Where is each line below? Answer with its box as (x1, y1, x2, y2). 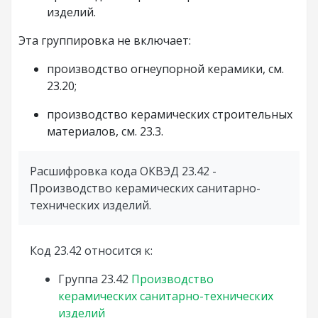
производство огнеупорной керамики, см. (47, 61, 284, 77)
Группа (58, 271, 98, 287)
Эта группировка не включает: (18, 33, 191, 48)
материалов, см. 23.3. (47, 124, 163, 139)
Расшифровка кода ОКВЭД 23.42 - (30, 163, 216, 179)
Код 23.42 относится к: (30, 243, 153, 258)
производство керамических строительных (47, 106, 292, 122)
